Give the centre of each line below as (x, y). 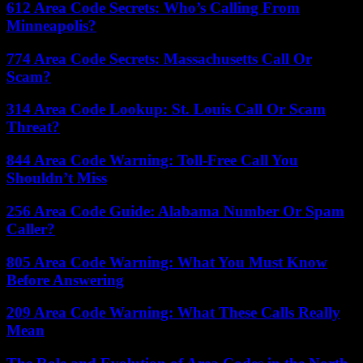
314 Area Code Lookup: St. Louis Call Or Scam (166, 109)
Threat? (33, 127)
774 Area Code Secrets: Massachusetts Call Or (159, 58)
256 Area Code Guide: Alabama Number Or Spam (175, 211)
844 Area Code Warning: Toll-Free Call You (152, 160)
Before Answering (65, 280)
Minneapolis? (51, 25)
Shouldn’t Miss (57, 178)
